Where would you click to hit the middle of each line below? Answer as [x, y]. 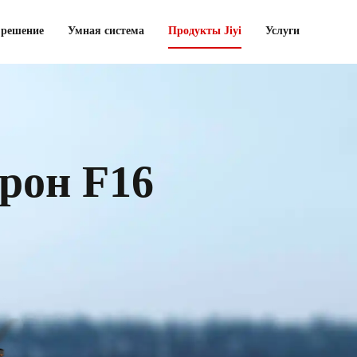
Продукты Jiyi [205, 31]
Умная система [106, 31]
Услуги [282, 31]
